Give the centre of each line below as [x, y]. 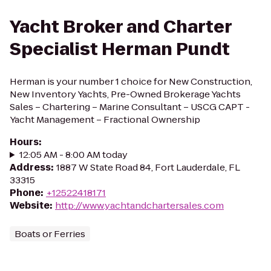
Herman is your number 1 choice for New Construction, [131, 81]
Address [30, 167]
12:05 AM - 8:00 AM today [73, 155]
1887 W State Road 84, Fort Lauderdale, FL [148, 167]
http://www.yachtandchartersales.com [139, 205]
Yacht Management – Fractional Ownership [105, 119]
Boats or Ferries [50, 234]
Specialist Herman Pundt [120, 49]
